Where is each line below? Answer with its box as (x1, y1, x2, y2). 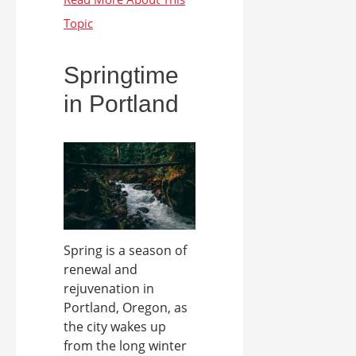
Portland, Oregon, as (64, 299, 188, 317)
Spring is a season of (64, 242, 187, 260)
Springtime (64, 61, 179, 88)
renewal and (64, 261, 137, 279)
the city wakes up (64, 318, 166, 336)
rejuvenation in (64, 280, 154, 298)
